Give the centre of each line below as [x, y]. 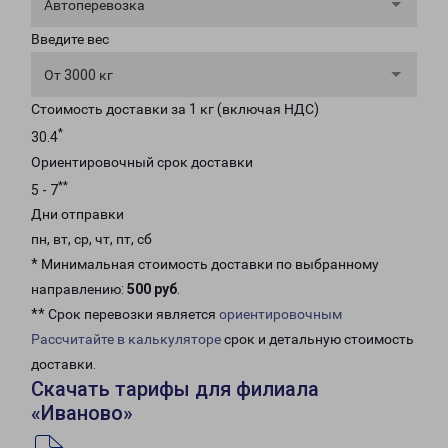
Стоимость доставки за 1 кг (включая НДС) [175, 109]
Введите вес [70, 39]
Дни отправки [77, 214]
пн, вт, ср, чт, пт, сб [91, 239]
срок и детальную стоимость [317, 339]
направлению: [79, 289]
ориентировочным [280, 314]
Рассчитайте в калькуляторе [126, 339]
